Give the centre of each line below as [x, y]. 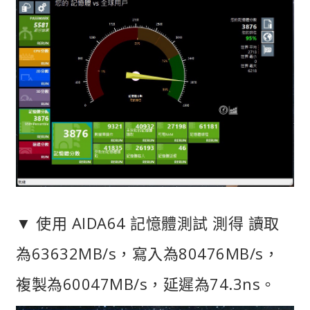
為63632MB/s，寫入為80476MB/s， [147, 253]
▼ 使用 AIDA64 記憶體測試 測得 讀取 [148, 222]
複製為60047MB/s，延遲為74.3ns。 [146, 283]
